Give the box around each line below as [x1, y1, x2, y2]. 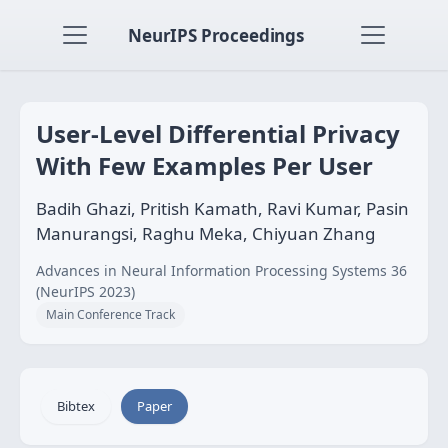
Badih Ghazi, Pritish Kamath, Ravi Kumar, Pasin [36, 197, 409, 220]
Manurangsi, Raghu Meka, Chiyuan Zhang [36, 222, 375, 245]
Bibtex [57, 397, 95, 415]
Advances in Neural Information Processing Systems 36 [36, 261, 407, 280]
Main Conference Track [46, 306, 175, 323]
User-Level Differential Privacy [36, 117, 400, 150]
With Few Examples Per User [36, 149, 373, 182]
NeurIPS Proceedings [128, 23, 304, 47]
